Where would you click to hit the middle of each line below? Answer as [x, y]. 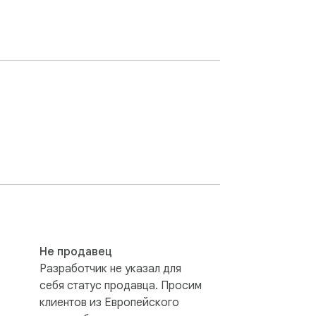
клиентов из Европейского [109, 302]
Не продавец [76, 251]
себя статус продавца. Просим [121, 285]
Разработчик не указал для [110, 268]
